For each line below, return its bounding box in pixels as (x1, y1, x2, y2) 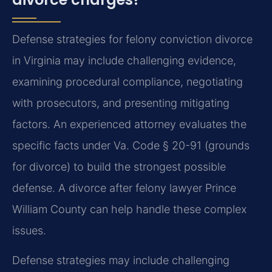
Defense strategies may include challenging (12, 253, 229, 267)
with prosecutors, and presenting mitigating (12, 96, 229, 109)
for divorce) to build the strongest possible (12, 160, 226, 173)
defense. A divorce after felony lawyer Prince (12, 181, 236, 194)
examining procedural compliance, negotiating (12, 75, 243, 88)
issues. (12, 223, 46, 237)
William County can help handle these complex (12, 202, 246, 216)
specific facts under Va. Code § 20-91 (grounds (12, 138, 250, 152)
